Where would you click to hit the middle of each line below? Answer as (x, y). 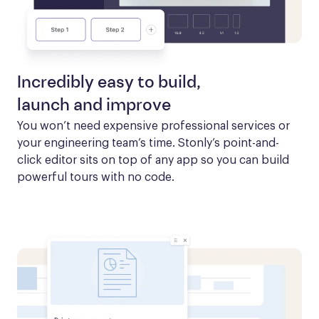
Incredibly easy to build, (109, 83)
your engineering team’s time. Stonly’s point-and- (148, 143)
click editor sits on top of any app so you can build (153, 160)
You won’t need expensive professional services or (153, 126)
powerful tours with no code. (96, 177)
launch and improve (94, 106)
